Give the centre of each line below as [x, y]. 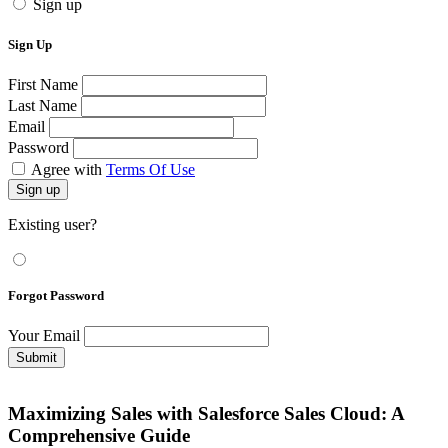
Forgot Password [56, 295]
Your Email [44, 336]
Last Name [42, 105]
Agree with [68, 169]
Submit [36, 358]
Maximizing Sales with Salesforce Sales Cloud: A [206, 413]
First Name [43, 84]
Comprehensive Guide [99, 435]
